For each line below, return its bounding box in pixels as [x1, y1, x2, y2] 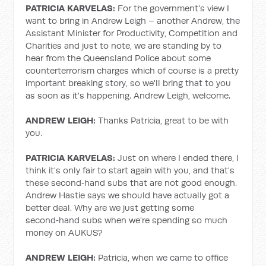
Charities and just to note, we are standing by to [26, 40, 222, 51]
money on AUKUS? [26, 227, 103, 238]
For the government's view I [115, 2, 230, 14]
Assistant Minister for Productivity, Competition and [26, 27, 238, 39]
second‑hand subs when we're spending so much [26, 214, 228, 226]
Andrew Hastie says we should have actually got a [26, 189, 230, 201]
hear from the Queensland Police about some [26, 52, 211, 64]
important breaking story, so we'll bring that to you [26, 77, 232, 88]
